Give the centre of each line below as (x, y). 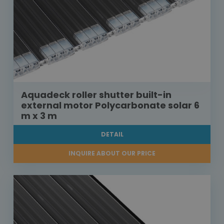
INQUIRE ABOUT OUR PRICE (112, 153)
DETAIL (112, 134)
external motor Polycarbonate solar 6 (110, 105)
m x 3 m (39, 116)
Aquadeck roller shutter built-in (96, 95)
